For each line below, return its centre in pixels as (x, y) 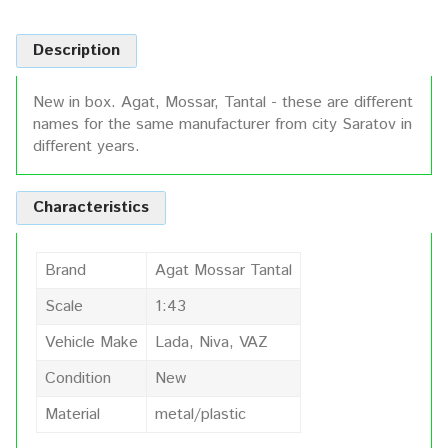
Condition (78, 378)
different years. (86, 146)
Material (72, 414)
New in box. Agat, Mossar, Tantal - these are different (223, 102)
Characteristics (91, 207)
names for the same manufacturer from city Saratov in (222, 124)
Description (76, 50)
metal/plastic (200, 414)
